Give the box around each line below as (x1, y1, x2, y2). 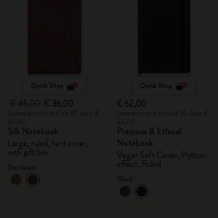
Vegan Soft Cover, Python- (117, 149, 209, 162)
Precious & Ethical (117, 125, 182, 138)
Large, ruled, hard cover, (8, 137, 89, 150)
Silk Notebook (8, 125, 58, 138)
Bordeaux (8, 162, 37, 173)
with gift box (8, 146, 49, 159)
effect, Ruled (117, 158, 161, 170)
